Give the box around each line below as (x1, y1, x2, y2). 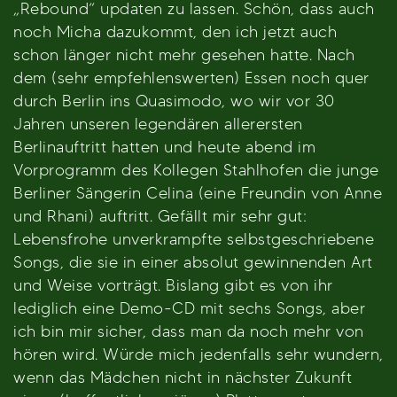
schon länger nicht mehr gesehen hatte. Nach (13, 45, 355, 64)
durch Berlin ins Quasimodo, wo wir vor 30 (13, 91, 335, 110)
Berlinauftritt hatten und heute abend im (13, 137, 315, 156)
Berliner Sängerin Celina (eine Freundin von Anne (13, 183, 382, 202)
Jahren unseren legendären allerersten (13, 114, 303, 133)
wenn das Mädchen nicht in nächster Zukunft (13, 368, 352, 386)
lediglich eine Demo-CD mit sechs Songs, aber (13, 299, 365, 317)
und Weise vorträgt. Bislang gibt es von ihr (13, 276, 333, 294)
